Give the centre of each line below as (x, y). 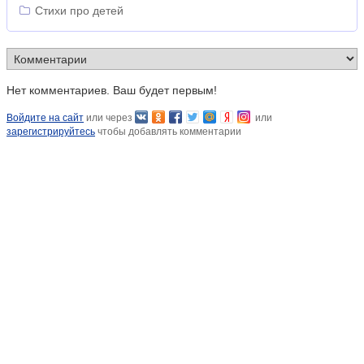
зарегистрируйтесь (51, 131)
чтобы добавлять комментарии (168, 131)
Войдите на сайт (45, 117)
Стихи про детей (79, 10)
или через (109, 117)
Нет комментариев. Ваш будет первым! (112, 90)
